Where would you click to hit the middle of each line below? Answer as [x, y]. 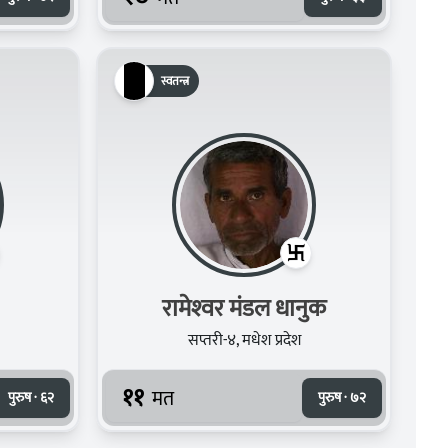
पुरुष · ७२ [342, 397]
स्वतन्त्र [175, 80]
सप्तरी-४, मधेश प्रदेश [244, 340]
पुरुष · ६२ [31, 397]
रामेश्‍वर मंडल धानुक [244, 308]
